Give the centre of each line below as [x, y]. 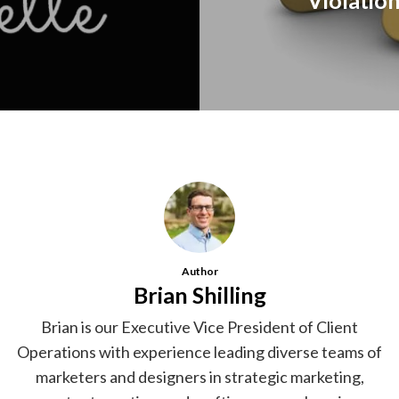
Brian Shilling [199, 294]
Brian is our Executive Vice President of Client [199, 326]
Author [199, 271]
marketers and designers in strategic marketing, [199, 376]
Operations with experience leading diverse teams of [199, 351]
